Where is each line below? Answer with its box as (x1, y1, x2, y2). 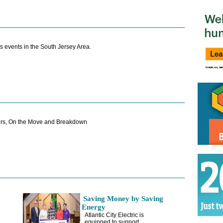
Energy (81, 203, 106, 211)
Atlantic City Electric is (85, 212, 144, 219)
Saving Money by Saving (83, 195, 163, 203)
